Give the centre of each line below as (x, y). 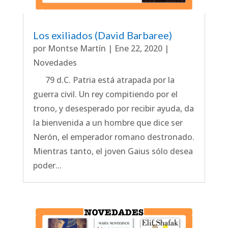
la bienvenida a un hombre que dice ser (108, 123)
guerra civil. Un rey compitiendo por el (105, 94)
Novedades (55, 63)
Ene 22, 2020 (138, 49)
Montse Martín (77, 49)
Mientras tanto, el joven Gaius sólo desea (113, 151)
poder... (47, 166)
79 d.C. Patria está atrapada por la (104, 80)
